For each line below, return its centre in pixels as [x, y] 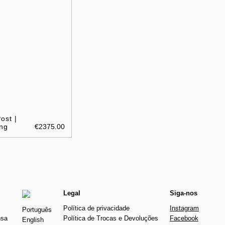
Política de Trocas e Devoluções [110, 218]
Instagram [184, 208]
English [33, 219]
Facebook [184, 218]
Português [37, 209]
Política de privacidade [96, 208]
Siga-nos [183, 193]
